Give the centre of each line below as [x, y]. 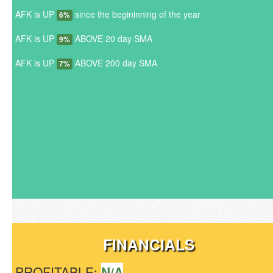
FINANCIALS [149, 244]
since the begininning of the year [136, 14]
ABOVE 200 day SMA [115, 63]
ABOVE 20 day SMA [112, 38]
